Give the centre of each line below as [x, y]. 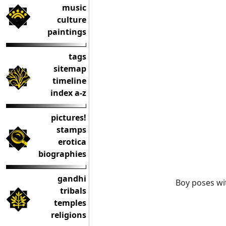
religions [69, 215]
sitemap [70, 69]
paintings [67, 32]
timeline [69, 81]
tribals [73, 191]
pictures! [69, 118]
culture [72, 20]
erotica [72, 142]
